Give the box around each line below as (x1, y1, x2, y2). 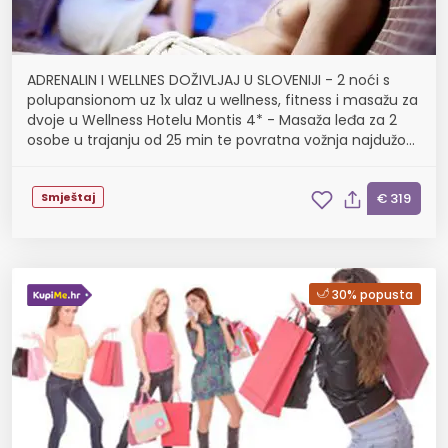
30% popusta (332, 286, 413, 303)
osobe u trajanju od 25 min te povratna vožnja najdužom (27, 130, 421, 150)
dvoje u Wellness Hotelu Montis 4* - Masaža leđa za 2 (27, 110, 397, 130)
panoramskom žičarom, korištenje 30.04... (27, 150, 316, 170)
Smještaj (41, 188, 95, 205)
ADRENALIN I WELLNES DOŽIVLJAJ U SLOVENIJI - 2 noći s (27, 70, 390, 90)
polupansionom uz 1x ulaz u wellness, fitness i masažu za (27, 90, 418, 110)
